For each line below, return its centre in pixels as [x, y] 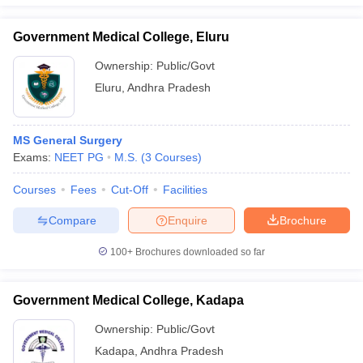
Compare [72, 220]
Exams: [34, 157]
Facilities [185, 190]
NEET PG [79, 157]
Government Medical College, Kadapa [128, 300]
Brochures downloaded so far [199, 252]
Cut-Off [130, 190]
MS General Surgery [68, 140]
